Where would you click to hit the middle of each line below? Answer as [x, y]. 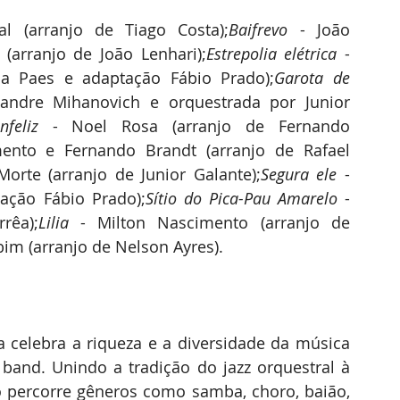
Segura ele [299, 174]
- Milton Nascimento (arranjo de [215, 222]
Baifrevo [264, 29]
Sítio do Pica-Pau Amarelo [241, 198]
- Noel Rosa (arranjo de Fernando [194, 126]
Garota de [312, 78]
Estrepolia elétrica [271, 54]
